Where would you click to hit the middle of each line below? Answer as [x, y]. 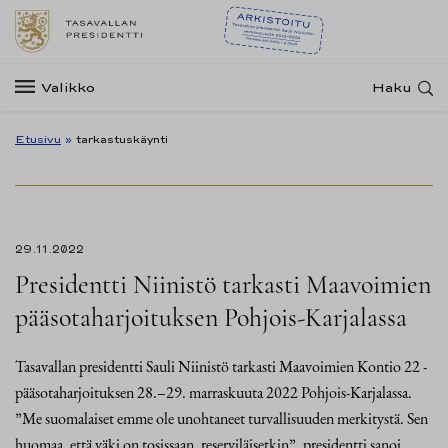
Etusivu [38, 139]
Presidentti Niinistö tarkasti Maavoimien [223, 284]
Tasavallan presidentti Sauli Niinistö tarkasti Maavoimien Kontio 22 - [221, 366]
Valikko [68, 87]
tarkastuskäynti [122, 139]
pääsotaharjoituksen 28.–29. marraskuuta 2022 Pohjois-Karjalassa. [213, 392]
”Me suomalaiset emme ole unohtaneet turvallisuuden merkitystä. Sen [221, 418]
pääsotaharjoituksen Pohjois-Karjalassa [211, 317]
